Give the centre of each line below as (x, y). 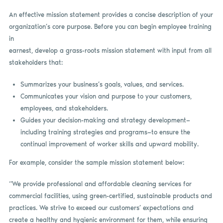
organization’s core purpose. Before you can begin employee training (110, 27)
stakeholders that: (36, 63)
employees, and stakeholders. (64, 108)
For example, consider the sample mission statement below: (96, 162)
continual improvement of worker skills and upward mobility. (109, 144)
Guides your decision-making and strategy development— (105, 120)
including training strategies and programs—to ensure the (105, 132)
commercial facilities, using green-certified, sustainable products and (110, 196)
